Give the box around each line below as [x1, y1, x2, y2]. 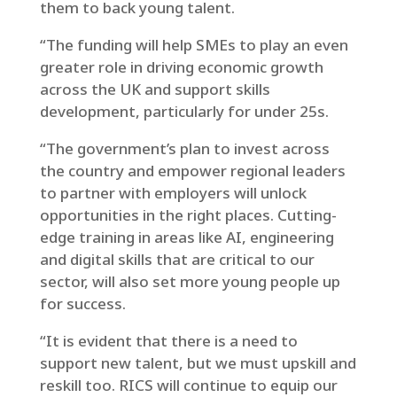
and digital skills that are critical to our [39, 249, 315, 269]
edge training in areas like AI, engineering [39, 227, 334, 247]
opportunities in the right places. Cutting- [39, 205, 337, 225]
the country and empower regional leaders [39, 160, 346, 181]
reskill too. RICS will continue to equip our [39, 375, 338, 395]
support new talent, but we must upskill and [39, 353, 356, 373]
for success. [39, 293, 126, 314]
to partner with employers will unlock [39, 183, 307, 203]
